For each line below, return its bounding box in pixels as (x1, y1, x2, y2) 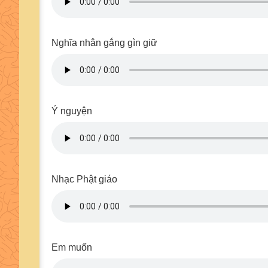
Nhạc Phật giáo (51, 174, 117, 184)
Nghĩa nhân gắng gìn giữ (51, 38, 157, 48)
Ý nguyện (51, 106, 92, 116)
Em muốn (51, 242, 92, 252)
